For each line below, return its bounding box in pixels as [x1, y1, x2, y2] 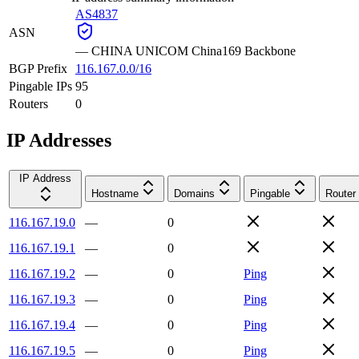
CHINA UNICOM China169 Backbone [91, 43, 296, 58]
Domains [174, 187, 215, 200]
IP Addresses [6, 129, 111, 151]
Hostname [91, 187, 139, 200]
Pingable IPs [9, 79, 72, 93]
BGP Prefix [9, 61, 67, 75]
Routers [9, 96, 48, 111]
